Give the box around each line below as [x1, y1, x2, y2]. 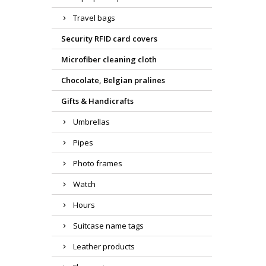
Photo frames [73, 158, 122, 169]
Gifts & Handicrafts [61, 96, 134, 107]
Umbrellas [73, 116, 110, 128]
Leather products [73, 241, 135, 252]
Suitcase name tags [73, 220, 144, 232]
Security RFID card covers [61, 33, 157, 45]
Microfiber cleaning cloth [61, 54, 157, 65]
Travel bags [73, 12, 115, 24]
